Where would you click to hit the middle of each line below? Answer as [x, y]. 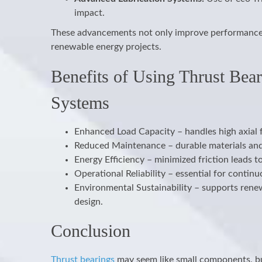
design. [89, 202]
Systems [80, 103]
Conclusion [91, 231]
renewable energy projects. [106, 47]
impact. [89, 13]
